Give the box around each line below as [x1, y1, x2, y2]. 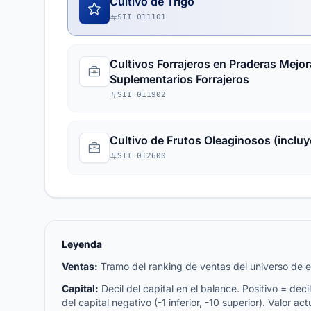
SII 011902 [117, 90, 166, 99]
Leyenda [62, 238, 102, 250]
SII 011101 [117, 12, 166, 22]
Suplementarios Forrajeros [110, 72, 249, 86]
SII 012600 [117, 151, 166, 160]
